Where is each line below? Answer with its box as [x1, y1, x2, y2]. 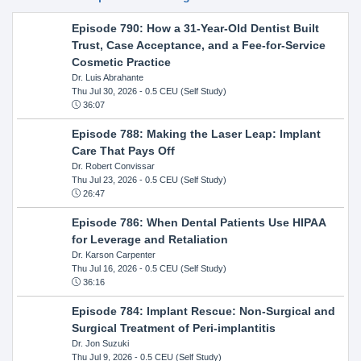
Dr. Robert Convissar [71, 160, 155, 171]
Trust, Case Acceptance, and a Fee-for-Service [71, 38, 326, 52]
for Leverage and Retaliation [71, 232, 228, 246]
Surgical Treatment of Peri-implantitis [71, 321, 276, 334]
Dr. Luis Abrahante [71, 72, 143, 82]
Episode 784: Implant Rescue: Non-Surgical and [71, 304, 335, 317]
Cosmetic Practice [71, 55, 171, 68]
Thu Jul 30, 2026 [71, 85, 137, 96]
